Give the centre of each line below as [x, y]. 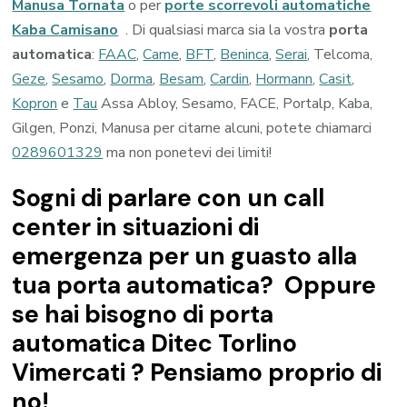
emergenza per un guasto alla [185, 257]
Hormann [284, 79]
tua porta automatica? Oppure [194, 286]
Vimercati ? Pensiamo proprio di [197, 373]
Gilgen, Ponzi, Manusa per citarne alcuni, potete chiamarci [192, 129]
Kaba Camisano [65, 30]
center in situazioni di [136, 228]
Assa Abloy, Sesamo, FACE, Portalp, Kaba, [235, 104]
